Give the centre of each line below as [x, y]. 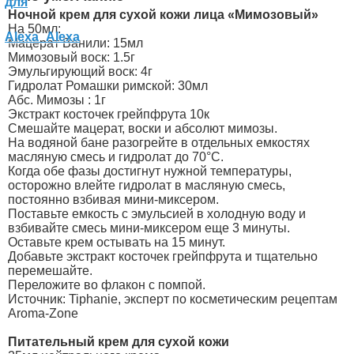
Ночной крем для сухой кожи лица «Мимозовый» [163, 14]
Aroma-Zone [43, 313]
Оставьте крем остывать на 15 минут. [117, 242]
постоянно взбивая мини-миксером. [113, 199]
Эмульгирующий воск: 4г [80, 71]
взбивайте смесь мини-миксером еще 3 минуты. [149, 228]
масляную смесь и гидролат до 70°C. [116, 156]
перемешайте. [50, 270]
